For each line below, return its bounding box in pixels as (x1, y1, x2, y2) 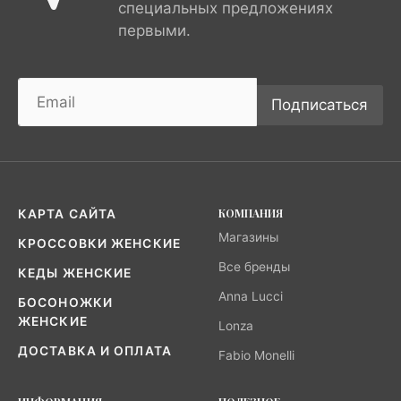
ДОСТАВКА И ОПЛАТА (18, 344, 172, 359)
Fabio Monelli (218, 348, 294, 363)
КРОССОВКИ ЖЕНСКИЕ (18, 236, 181, 252)
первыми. (118, 21, 191, 40)
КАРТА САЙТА (18, 207, 117, 222)
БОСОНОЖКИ (18, 295, 113, 311)
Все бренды (218, 260, 290, 275)
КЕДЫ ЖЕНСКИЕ (18, 266, 132, 281)
